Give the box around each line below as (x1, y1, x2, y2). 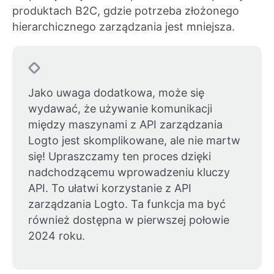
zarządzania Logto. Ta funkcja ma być (28, 198, 226, 211)
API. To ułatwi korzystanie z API (28, 182, 191, 195)
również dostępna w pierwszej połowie (28, 213, 229, 227)
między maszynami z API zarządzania (28, 118, 223, 131)
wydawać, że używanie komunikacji (28, 102, 212, 116)
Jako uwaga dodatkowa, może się (28, 86, 204, 100)
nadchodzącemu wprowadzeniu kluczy (28, 166, 230, 179)
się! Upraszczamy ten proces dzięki (28, 150, 211, 163)
